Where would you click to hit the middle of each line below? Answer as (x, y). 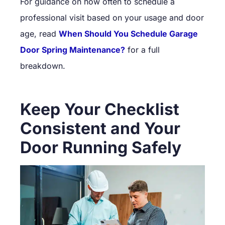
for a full (142, 49)
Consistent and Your (100, 128)
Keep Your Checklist (100, 109)
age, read (38, 33)
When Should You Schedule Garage (128, 33)
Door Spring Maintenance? (73, 49)
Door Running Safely (101, 147)
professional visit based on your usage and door (112, 17)
